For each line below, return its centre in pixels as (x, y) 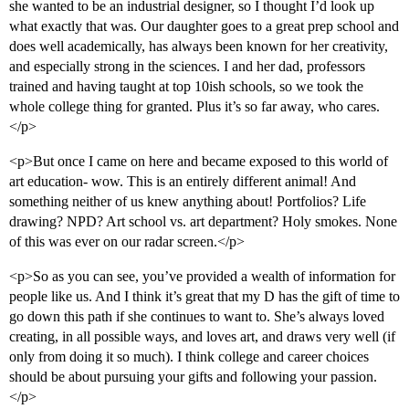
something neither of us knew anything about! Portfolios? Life (188, 202)
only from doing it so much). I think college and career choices (189, 357)
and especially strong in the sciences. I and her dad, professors (187, 67)
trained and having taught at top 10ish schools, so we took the (186, 87)
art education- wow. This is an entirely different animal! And (183, 182)
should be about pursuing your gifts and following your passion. (193, 377)
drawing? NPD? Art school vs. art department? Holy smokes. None (203, 222)
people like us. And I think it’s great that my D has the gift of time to (204, 297)
